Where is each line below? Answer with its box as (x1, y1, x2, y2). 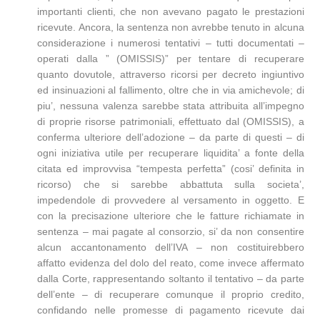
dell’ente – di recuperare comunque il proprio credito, (37, 289, 304, 300)
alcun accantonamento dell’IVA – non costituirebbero (37, 241, 304, 253)
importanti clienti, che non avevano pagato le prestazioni (37, 6, 304, 17)
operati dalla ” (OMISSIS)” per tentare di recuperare (37, 53, 304, 64)
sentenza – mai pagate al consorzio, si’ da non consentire (37, 226, 304, 237)
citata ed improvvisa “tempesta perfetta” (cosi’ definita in (37, 163, 304, 174)
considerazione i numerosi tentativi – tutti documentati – (37, 37, 304, 49)
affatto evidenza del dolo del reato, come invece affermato (37, 257, 304, 269)
